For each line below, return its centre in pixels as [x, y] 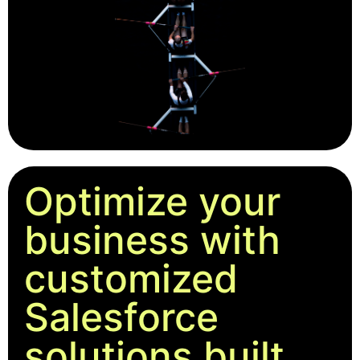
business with [152, 240]
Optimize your [152, 202]
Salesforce [121, 317]
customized [131, 279]
